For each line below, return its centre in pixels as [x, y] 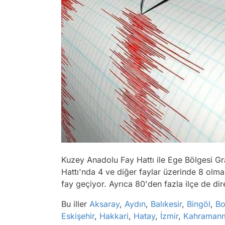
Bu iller [75, 204]
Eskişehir [78, 216]
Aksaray [104, 204]
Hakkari [114, 216]
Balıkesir [166, 204]
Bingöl [199, 204]
